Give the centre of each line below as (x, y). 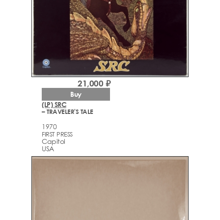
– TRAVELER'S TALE (68, 111)
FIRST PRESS (57, 134)
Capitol (54, 141)
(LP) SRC (54, 104)
